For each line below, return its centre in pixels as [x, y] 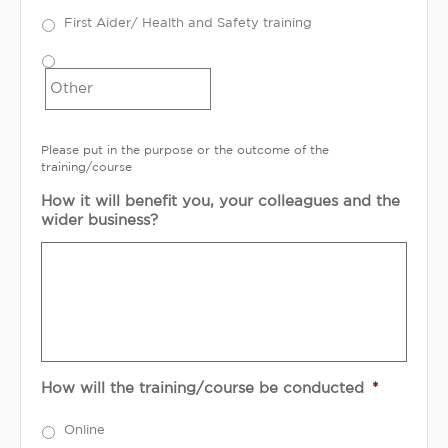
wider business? [99, 221]
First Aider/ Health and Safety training [188, 23]
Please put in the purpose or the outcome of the [185, 151]
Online [84, 429]
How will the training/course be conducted [202, 389]
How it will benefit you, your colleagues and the [220, 202]
